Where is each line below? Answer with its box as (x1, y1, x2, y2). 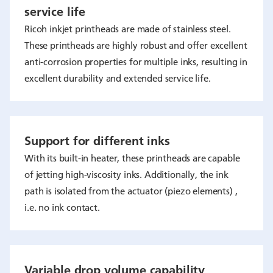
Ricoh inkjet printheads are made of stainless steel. (24, 23, 231, 35)
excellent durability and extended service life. (24, 72, 211, 84)
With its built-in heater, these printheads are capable (24, 152, 240, 164)
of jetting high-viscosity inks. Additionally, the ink (24, 168, 229, 180)
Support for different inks (24, 132, 170, 148)
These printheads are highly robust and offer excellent (24, 39, 247, 51)
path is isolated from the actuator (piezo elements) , (24, 185, 238, 197)
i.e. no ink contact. (24, 201, 100, 213)
